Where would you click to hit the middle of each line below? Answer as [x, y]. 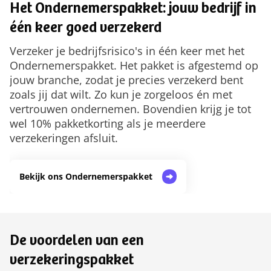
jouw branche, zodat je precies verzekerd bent [126, 80]
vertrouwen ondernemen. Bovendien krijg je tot [130, 109]
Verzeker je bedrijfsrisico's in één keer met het [127, 51]
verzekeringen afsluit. [65, 138]
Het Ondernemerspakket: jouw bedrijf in [133, 10]
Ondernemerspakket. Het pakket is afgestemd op [134, 66]
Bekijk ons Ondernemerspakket [86, 177]
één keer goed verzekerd [86, 29]
